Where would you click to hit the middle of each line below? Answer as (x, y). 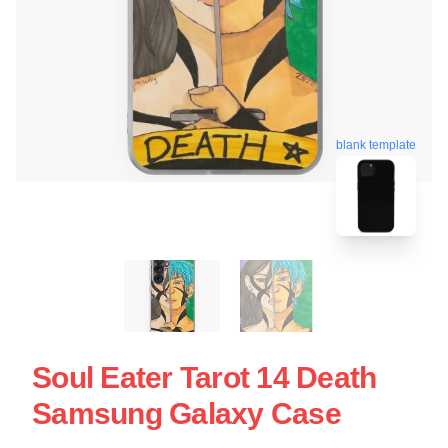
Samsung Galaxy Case (186, 413)
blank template (376, 144)
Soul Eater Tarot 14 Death (204, 377)
